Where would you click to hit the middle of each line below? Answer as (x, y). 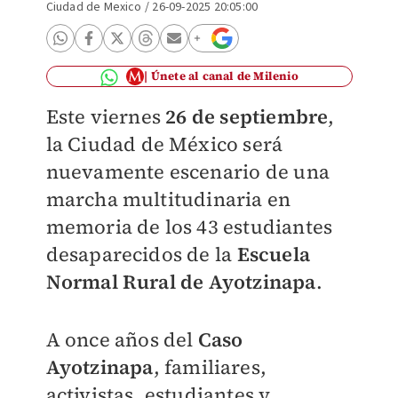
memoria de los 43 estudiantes (189, 227)
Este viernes (103, 116)
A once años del (122, 339)
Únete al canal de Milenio (224, 76)
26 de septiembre (244, 116)
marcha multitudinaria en (168, 199)
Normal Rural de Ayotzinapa (181, 282)
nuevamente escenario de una (187, 171)
